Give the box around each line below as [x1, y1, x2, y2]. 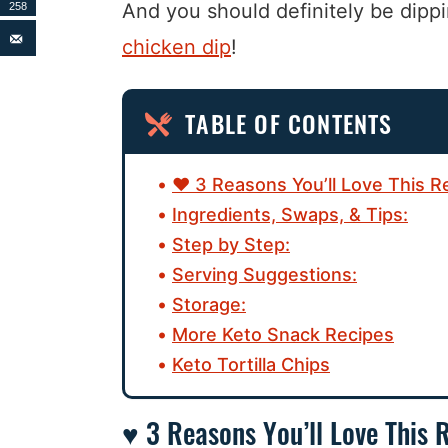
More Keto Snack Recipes [172, 324, 394, 346]
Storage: [172, 294, 246, 316]
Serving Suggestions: [172, 264, 357, 286]
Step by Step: [172, 234, 290, 256]
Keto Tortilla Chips [172, 354, 330, 376]
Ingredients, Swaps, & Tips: [172, 204, 408, 226]
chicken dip [122, 35, 231, 60]
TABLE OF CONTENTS [185, 105, 393, 142]
